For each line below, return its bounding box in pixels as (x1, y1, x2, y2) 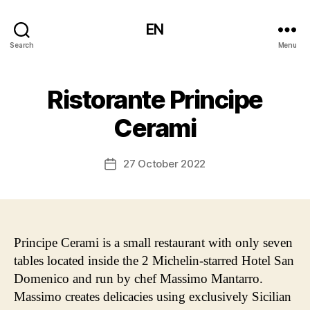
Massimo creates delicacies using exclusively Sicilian (14, 289, 291, 304)
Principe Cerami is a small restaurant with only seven (14, 235, 293, 250)
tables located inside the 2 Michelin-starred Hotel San (14, 253, 294, 268)
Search (10, 40, 34, 49)
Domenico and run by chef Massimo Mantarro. (14, 271, 263, 286)
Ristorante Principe (47, 84, 263, 115)
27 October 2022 (122, 157, 206, 170)
